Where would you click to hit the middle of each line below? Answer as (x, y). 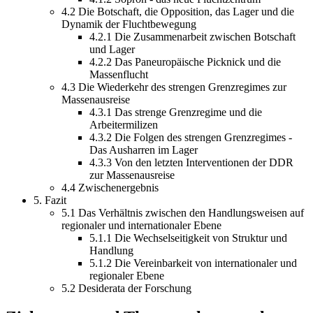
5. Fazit (50, 200)
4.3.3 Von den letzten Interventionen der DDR (191, 162)
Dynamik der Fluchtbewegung (129, 24)
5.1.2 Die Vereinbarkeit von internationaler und (193, 263)
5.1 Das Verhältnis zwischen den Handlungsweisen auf (183, 212)
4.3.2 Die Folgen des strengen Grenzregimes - (191, 137)
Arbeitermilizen (124, 124)
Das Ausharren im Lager (144, 150)
